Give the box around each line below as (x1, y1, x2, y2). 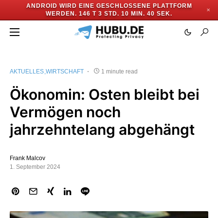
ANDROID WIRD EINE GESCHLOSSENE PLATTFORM (26, 2, 192, 9)
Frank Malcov (10, 155, 45, 162)
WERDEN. (46, 10, 77, 17)
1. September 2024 (10, 163, 60, 170)
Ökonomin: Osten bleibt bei (10, 86, 200, 103)
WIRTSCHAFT (46, 68, 84, 75)
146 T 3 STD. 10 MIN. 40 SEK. (79, 10, 172, 17)
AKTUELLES (10, 68, 44, 75)
